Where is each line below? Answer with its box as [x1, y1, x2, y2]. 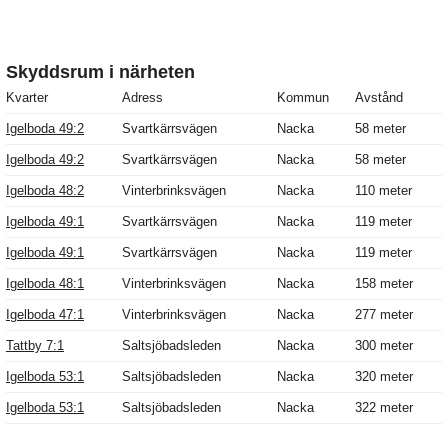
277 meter [355, 307, 413, 323]
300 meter [355, 338, 413, 354]
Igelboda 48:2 [6, 183, 84, 199]
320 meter [355, 369, 413, 385]
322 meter [355, 400, 413, 416]
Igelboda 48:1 [6, 276, 84, 292]
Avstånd [355, 90, 403, 106]
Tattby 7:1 [6, 338, 64, 354]
